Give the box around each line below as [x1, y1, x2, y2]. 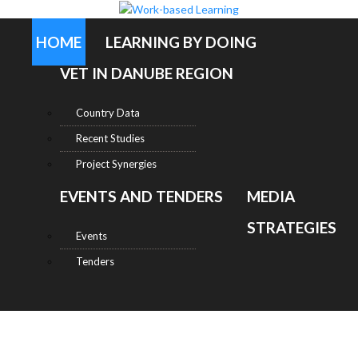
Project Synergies [76, 157, 157, 171]
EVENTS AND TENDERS [60, 187, 223, 206]
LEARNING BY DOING [105, 33, 257, 52]
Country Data [76, 106, 140, 120]
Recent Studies [76, 132, 145, 145]
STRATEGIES [247, 218, 336, 237]
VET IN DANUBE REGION [60, 64, 233, 83]
